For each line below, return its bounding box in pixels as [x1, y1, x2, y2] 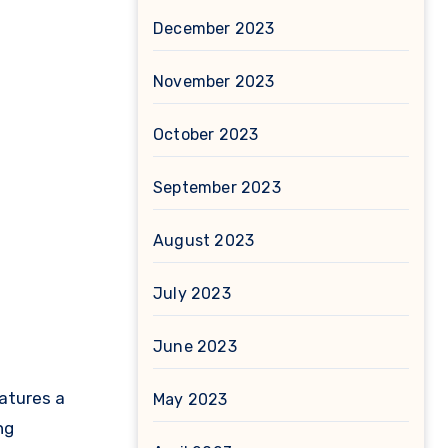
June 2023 [153, 337, 237, 356]
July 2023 [153, 284, 231, 303]
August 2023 [153, 231, 255, 250]
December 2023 [153, 19, 275, 38]
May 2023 [153, 390, 228, 409]
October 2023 [153, 125, 259, 144]
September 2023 [153, 178, 281, 197]
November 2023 [153, 72, 275, 91]
